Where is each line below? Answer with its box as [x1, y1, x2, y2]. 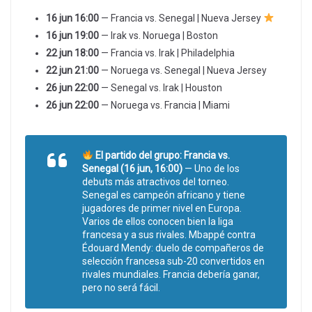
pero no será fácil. [82, 281, 160, 293]
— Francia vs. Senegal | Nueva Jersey [99, 12, 263, 24]
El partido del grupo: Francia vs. [93, 149, 230, 161]
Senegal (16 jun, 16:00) [82, 162, 182, 174]
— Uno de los [182, 162, 240, 174]
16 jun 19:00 [46, 29, 99, 41]
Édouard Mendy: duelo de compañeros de [82, 242, 264, 253]
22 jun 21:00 [46, 64, 99, 76]
